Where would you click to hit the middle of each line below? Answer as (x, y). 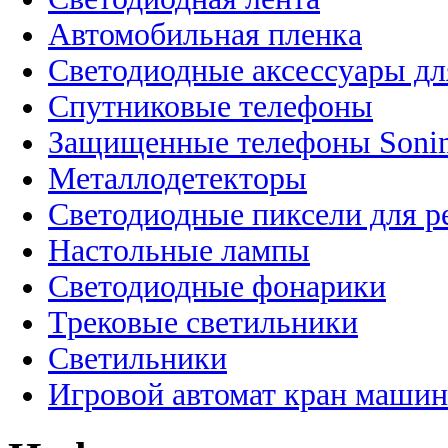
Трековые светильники (203, 322)
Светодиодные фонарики (217, 286)
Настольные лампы (179, 250)
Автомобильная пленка (205, 34)
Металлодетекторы (177, 178)
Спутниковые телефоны (210, 106)
